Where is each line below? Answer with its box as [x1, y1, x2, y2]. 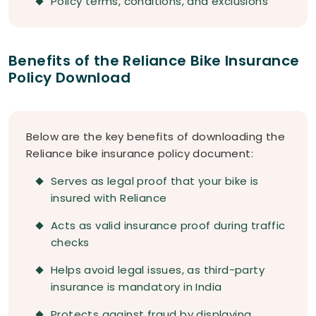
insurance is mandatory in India [51, 279, 222, 295]
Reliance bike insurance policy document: [26, 146, 253, 162]
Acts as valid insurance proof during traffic [51, 218, 286, 233]
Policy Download [8, 68, 130, 88]
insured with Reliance [51, 190, 167, 206]
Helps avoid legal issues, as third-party [51, 262, 265, 278]
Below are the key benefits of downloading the [26, 129, 285, 145]
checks [51, 235, 90, 250]
